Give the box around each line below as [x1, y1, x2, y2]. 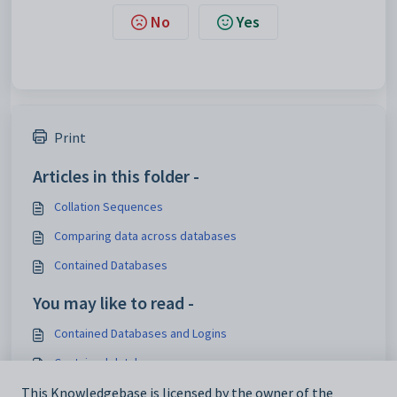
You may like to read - [33, 292, 194, 314]
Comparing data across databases [54, 228, 237, 244]
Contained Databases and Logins [54, 325, 227, 341]
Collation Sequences [54, 198, 163, 214]
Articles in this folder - [33, 165, 199, 187]
